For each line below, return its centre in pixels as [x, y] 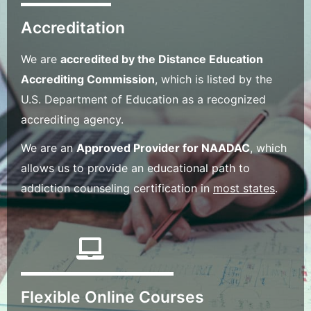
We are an [49, 148]
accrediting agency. [72, 120]
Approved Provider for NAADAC [163, 148]
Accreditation [73, 28]
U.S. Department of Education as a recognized [143, 100]
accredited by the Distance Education [162, 59]
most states [244, 188]
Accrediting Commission [88, 79]
